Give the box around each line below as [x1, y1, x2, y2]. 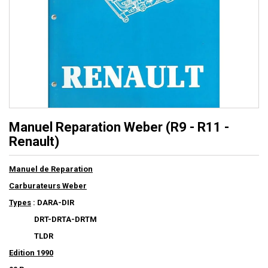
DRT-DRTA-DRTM [9, 215, 97, 224]
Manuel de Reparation [9, 165, 93, 174]
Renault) [9, 134, 59, 150]
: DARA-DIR [31, 198, 74, 208]
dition [13, 248, 36, 258]
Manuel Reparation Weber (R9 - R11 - [9, 120, 229, 135]
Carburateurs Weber [9, 181, 87, 191]
